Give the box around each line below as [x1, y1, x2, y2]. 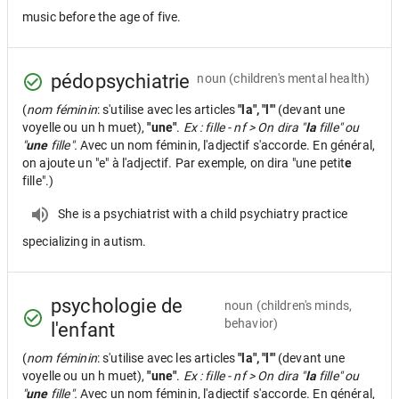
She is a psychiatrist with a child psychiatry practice [58, 206, 348, 221]
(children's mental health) [229, 70, 370, 85]
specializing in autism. [22, 234, 147, 248]
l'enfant [51, 319, 116, 341]
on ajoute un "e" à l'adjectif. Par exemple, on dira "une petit [22, 156, 346, 170]
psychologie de [51, 295, 183, 317]
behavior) [224, 316, 279, 330]
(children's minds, [256, 298, 353, 313]
